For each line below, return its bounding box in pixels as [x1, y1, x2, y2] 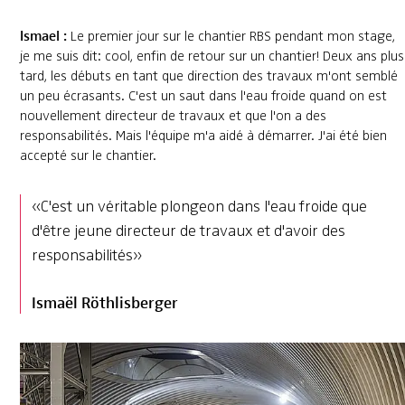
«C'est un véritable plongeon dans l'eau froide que [31, 196, 367, 217]
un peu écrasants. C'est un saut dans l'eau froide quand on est [19, 87, 387, 106]
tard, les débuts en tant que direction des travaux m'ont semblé [19, 67, 398, 86]
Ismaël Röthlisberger [31, 290, 178, 314]
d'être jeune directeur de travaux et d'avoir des [31, 221, 345, 241]
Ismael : [19, 24, 67, 46]
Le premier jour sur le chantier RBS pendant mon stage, [66, 27, 395, 46]
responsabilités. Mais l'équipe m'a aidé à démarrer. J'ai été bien [19, 127, 387, 146]
